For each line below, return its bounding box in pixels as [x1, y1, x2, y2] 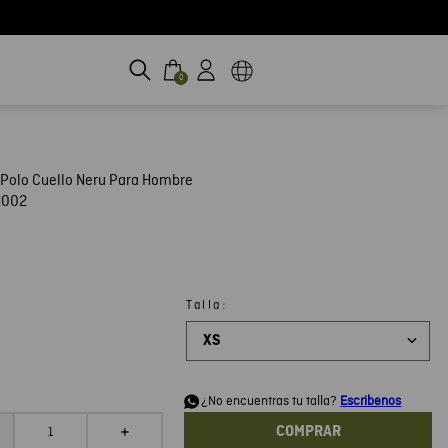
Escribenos [340, 393, 402, 411]
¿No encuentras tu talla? [201, 393, 341, 411]
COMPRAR [275, 423, 341, 440]
